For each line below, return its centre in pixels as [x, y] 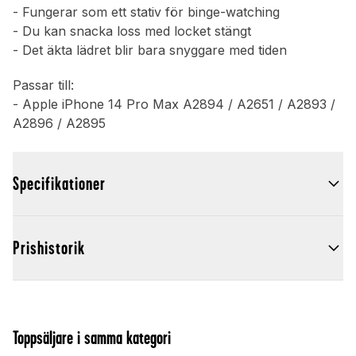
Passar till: [43, 85]
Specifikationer [59, 184]
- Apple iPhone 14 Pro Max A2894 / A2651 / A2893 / [174, 104]
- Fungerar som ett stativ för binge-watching [146, 12]
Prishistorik [49, 248]
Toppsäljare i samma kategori [92, 338]
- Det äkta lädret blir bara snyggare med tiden [150, 50]
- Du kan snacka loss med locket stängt [132, 31]
